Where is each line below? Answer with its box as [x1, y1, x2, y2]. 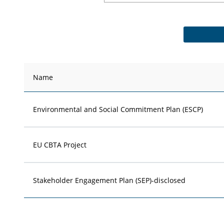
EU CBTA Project [33, 139, 86, 149]
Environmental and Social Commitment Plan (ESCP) [33, 104, 203, 114]
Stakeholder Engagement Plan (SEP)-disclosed [33, 175, 185, 185]
